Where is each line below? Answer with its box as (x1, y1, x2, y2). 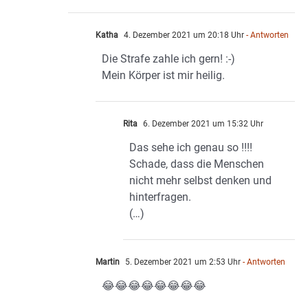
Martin (96, 257, 120, 267)
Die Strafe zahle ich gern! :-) (102, 52, 235, 66)
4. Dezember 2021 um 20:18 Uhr (122, 30, 244, 41)
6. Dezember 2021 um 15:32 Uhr (141, 119, 263, 129)
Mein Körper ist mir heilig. (102, 69, 225, 82)
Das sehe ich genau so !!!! (129, 141, 252, 155)
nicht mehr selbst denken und (129, 174, 272, 188)
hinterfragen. (129, 190, 191, 204)
